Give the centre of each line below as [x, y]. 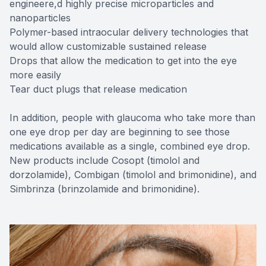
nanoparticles [40, 18]
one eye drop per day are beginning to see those [120, 132]
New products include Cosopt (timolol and [104, 160]
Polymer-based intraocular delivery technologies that [129, 32]
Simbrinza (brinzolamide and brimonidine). [104, 189]
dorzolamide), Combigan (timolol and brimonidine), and [133, 174]
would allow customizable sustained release [108, 46]
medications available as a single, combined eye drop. [130, 146]
